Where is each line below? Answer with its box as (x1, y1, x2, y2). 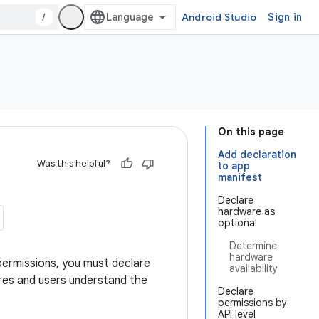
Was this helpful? (37, 157, 110, 169)
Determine (229, 239, 277, 252)
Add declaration (218, 148, 296, 161)
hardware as (218, 205, 275, 218)
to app (218, 159, 250, 172)
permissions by (218, 296, 287, 309)
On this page (218, 125, 284, 138)
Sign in (268, 11, 302, 23)
